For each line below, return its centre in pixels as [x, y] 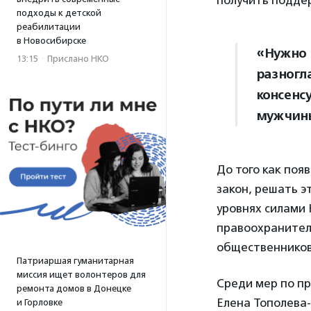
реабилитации [49, 27]
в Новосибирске [51, 41]
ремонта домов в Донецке [74, 288]
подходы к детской [59, 13]
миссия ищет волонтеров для [81, 275]
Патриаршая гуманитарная [75, 261]
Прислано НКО [78, 59]
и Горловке [40, 302]
